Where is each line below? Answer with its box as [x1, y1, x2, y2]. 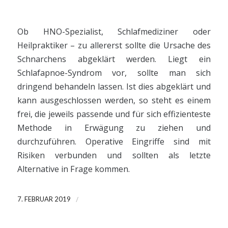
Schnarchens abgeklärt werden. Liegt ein [17, 53, 211, 65]
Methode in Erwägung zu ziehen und [17, 122, 211, 134]
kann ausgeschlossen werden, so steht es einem [17, 95, 211, 106]
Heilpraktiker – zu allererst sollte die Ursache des [17, 40, 211, 51]
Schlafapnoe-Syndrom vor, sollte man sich [17, 67, 211, 79]
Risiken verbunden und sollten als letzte [17, 150, 211, 161]
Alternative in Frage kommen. [17, 163, 130, 175]
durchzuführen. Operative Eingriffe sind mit [17, 136, 211, 148]
